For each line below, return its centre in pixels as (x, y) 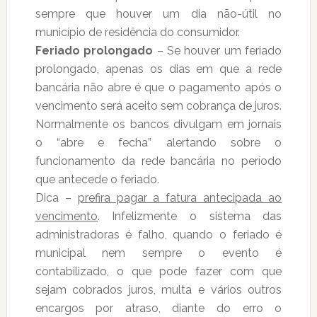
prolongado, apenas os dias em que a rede (158, 69)
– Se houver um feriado (218, 51)
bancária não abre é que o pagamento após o (158, 88)
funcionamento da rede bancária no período (158, 161)
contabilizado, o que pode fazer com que (158, 272)
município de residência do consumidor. (137, 33)
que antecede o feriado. (97, 180)
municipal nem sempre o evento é (158, 253)
